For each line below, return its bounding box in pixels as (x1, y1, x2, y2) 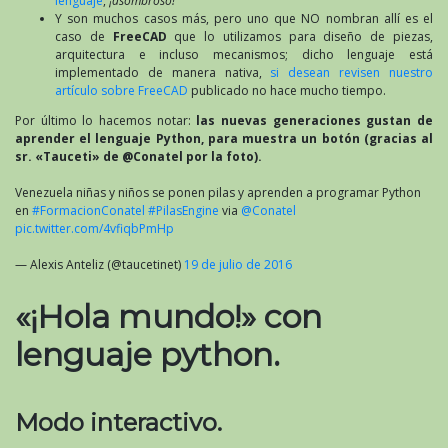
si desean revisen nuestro (270, 64, 434, 82)
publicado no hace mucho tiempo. (188, 82, 386, 100)
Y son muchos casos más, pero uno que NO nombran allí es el (55, 10, 433, 28)
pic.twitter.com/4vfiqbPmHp (15, 220, 174, 238)
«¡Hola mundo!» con (15, 297, 322, 337)
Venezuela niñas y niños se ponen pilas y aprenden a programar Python (15, 184, 421, 202)
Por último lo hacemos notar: (15, 112, 197, 130)
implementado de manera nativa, (55, 64, 271, 82)
